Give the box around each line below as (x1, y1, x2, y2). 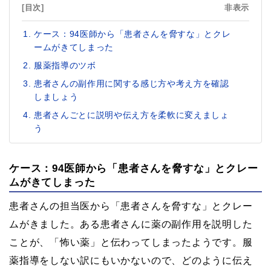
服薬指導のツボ (34, 60, 96, 70)
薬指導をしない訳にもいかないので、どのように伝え (9, 255, 253, 266)
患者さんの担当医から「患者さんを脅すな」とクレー (9, 200, 253, 211)
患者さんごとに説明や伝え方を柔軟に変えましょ (34, 109, 229, 120)
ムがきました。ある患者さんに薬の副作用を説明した (9, 218, 253, 229)
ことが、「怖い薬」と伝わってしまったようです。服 (9, 237, 253, 247)
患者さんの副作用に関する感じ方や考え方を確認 (34, 78, 229, 88)
